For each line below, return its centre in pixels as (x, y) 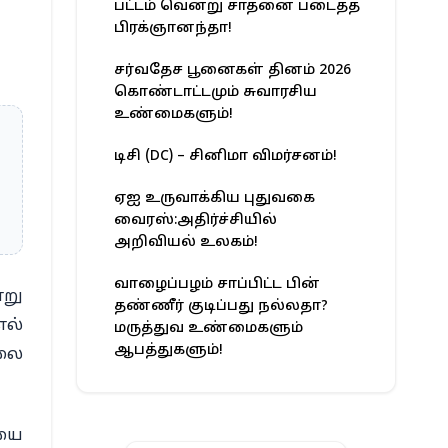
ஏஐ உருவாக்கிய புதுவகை (214, 199)
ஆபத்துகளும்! (168, 351)
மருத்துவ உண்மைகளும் (208, 329)
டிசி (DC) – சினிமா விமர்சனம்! (225, 157)
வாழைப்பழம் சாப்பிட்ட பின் (217, 285)
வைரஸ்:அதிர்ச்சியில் (195, 221)
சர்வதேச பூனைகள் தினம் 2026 (232, 71)
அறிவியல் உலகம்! (186, 243)
